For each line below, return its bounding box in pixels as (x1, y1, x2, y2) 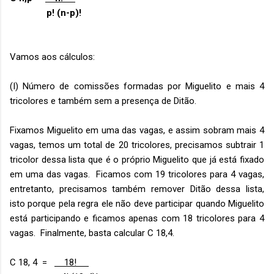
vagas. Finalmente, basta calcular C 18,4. (10, 228, 174, 239)
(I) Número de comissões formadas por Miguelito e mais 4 (10, 81, 264, 92)
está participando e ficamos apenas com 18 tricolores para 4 (10, 213, 264, 224)
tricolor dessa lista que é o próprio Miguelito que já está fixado (10, 154, 264, 165)
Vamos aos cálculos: (10, 51, 95, 62)
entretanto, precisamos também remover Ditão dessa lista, (10, 183, 264, 194)
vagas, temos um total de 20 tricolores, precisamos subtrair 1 (10, 139, 264, 150)
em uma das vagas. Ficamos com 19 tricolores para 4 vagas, (10, 169, 264, 180)
